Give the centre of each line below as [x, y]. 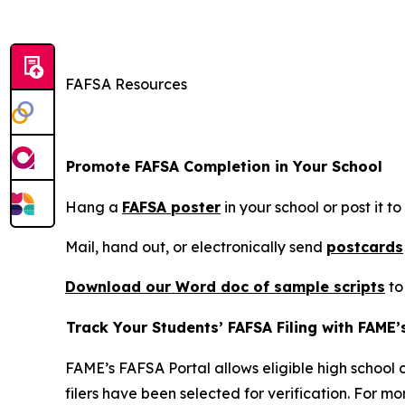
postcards [365, 247]
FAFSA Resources [126, 85]
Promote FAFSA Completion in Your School [224, 167]
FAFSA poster [171, 207]
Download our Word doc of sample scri [213, 287]
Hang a [94, 207]
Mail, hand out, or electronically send [196, 247]
